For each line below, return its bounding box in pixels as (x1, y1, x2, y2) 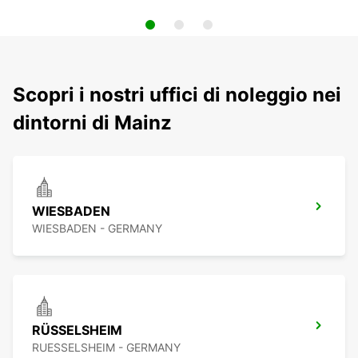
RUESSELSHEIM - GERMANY (32, 340, 181, 355)
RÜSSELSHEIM (32, 322, 122, 339)
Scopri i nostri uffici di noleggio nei (13, 83, 341, 107)
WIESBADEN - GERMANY (32, 221, 162, 236)
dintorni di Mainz (13, 111, 172, 135)
